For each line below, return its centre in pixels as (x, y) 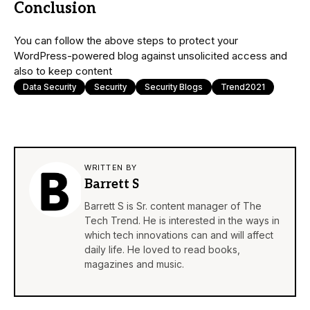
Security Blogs (174, 86)
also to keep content (63, 71)
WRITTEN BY (111, 167)
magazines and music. (134, 264)
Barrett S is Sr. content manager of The (173, 206)
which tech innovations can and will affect (179, 235)
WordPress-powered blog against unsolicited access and (151, 55)
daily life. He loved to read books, (162, 249)
